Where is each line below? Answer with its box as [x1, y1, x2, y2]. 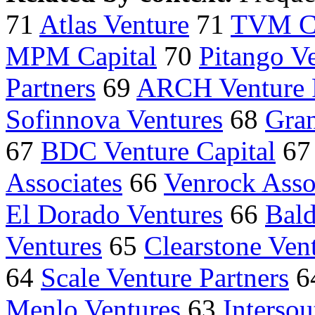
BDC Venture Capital [41, 136, 276, 167]
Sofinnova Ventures [6, 104, 223, 135]
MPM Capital [6, 41, 157, 72]
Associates [6, 167, 122, 198]
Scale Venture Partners [41, 262, 289, 293]
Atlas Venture [39, 9, 189, 40]
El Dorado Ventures [6, 199, 223, 230]
